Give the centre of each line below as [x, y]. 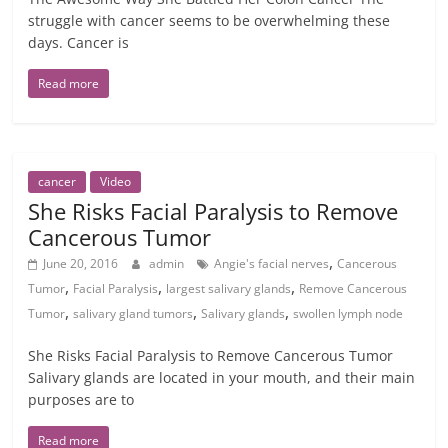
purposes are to [81, 399]
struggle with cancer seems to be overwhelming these [209, 20]
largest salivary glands [229, 288]
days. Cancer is [79, 42]
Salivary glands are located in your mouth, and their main [222, 377]
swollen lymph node [348, 313]
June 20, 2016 [81, 263]
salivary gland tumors [133, 313]
